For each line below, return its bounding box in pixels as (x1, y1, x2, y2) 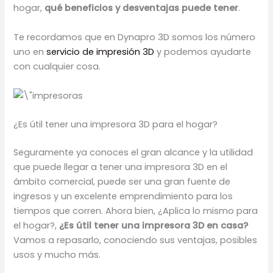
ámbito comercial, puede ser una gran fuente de (13, 175, 231, 188)
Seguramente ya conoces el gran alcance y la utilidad (13, 146, 253, 159)
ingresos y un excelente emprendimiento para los (13, 190, 233, 203)
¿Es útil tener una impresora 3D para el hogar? (13, 118, 218, 131)
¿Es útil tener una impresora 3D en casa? (59, 219, 249, 232)
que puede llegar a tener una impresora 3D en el (13, 161, 228, 174)
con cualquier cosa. (13, 60, 101, 73)
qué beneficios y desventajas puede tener (44, 2, 239, 15)
